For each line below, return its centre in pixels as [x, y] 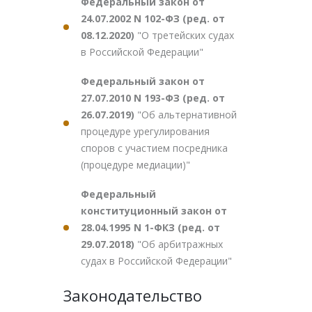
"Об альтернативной [187, 115]
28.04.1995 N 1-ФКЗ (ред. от [150, 227]
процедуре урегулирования [145, 131]
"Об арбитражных [180, 244]
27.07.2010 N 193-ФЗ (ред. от [153, 98]
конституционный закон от [154, 211]
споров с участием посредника [154, 148]
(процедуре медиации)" [135, 165]
